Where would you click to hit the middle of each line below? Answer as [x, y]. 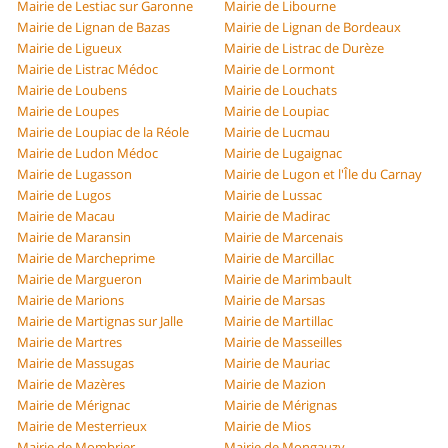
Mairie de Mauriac [277, 363]
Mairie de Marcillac [279, 258]
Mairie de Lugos [64, 195]
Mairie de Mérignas [280, 405]
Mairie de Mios [267, 426]
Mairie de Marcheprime [86, 258]
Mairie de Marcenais [283, 237]
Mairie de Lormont [279, 69]
